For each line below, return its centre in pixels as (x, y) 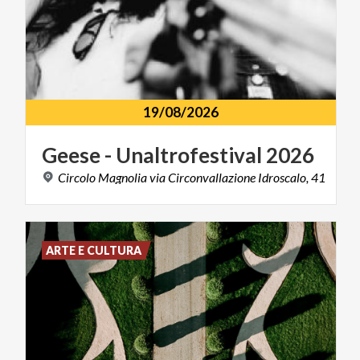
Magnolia (123, 177)
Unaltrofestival (189, 155)
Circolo (77, 177)
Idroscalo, (283, 177)
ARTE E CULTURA (94, 250)
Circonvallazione (212, 177)
